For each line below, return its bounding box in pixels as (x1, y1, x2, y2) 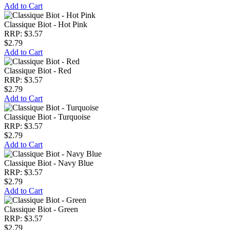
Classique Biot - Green (4, 205, 78, 214)
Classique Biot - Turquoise (4, 112, 90, 121)
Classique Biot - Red (4, 66, 71, 75)
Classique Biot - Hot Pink (4, 20, 87, 29)
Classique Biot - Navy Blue (4, 159, 93, 167)
